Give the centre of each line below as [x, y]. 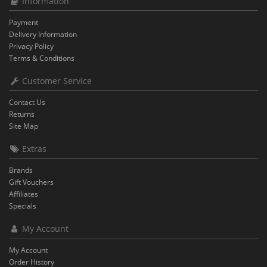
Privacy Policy [31, 46]
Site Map [24, 126]
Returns [22, 114]
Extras [33, 149]
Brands [21, 170]
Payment [24, 22]
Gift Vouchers [31, 182]
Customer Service [56, 81]
